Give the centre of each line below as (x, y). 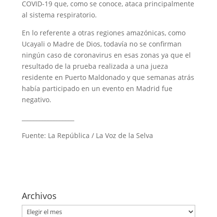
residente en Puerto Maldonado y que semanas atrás (108, 77)
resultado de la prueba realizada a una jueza (95, 66)
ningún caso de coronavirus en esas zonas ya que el (106, 55)
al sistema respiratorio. (59, 15)
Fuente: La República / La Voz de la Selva (87, 136)
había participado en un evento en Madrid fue (97, 89)
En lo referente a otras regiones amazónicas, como (103, 33)
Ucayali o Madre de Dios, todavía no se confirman (101, 44)
